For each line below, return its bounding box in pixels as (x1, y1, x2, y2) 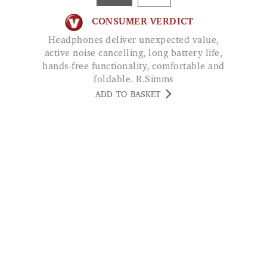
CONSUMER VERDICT (92, 17, 193, 27)
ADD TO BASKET (95, 91, 160, 100)
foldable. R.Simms (94, 74, 173, 85)
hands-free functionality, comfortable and (42, 61, 225, 72)
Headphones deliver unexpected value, (48, 35, 55, 45)
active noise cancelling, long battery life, (44, 48, 223, 58)
